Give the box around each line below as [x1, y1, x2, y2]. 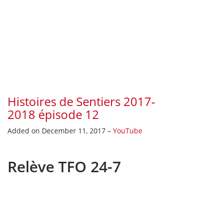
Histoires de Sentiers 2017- [7, 93, 155, 110]
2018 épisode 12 [7, 106, 99, 122]
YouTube [113, 125, 142, 135]
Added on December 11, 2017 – [7, 125, 113, 135]
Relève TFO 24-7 [7, 156, 121, 177]
